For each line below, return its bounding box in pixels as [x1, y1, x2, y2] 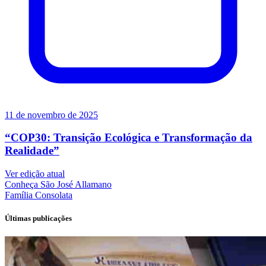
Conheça [5, 179, 38, 190]
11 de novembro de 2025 [5, 109, 98, 120]
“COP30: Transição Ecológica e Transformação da [5, 131, 252, 144]
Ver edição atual [5, 169, 65, 179]
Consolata [35, 190, 72, 201]
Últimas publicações [5, 214, 72, 223]
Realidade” [5, 144, 59, 157]
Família [5, 190, 33, 201]
